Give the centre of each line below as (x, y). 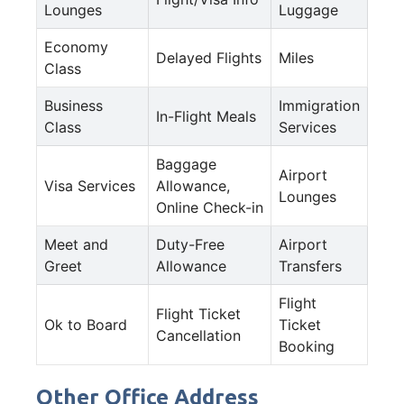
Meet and (76, 244)
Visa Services (90, 185)
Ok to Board (86, 324)
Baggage (186, 164)
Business (73, 105)
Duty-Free (190, 244)
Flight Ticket (198, 313)
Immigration (319, 105)
